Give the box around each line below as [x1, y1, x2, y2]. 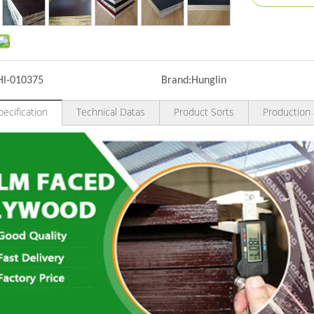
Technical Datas [76, 105, 145, 119]
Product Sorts [174, 105, 234, 119]
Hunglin [191, 75, 226, 87]
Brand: [161, 75, 191, 87]
